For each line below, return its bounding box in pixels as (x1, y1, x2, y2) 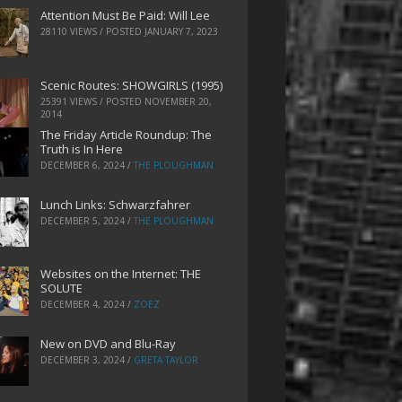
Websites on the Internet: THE (39, 266, 201, 283)
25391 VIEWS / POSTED (39, 94, 144, 108)
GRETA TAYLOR (133, 354, 198, 367)
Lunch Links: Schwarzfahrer (39, 196, 190, 213)
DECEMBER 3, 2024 (39, 354, 125, 367)
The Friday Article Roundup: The (39, 126, 212, 143)
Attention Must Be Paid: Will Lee (39, 7, 210, 24)
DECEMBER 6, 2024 (39, 158, 125, 171)
